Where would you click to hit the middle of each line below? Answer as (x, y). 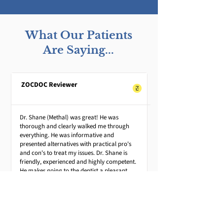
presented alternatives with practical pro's (75, 144)
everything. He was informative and (67, 135)
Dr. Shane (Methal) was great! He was (69, 117)
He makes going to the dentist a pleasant (74, 171)
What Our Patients (78, 35)
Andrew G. (37, 213)
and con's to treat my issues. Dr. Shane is (74, 153)
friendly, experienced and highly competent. (78, 162)
